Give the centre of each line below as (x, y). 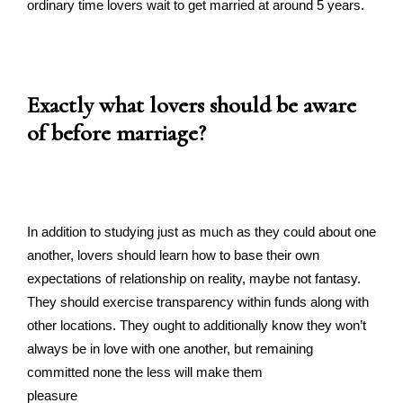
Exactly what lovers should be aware (192, 105)
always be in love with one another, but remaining (170, 349)
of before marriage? (116, 133)
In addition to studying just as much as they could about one (201, 232)
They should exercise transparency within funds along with (198, 302)
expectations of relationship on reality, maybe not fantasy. (194, 278)
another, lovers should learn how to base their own (173, 255)
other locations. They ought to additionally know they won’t (197, 325)
